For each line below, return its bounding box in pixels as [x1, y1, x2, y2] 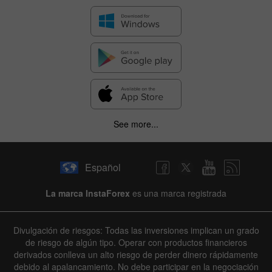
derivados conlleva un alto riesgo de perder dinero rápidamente [14, 248, 258, 260]
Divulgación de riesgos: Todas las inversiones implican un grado [13, 223, 259, 236]
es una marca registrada [130, 186, 226, 199]
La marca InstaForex [46, 186, 130, 199]
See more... [114, 117, 158, 130]
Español [84, 160, 121, 175]
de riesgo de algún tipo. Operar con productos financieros [25, 236, 247, 248]
